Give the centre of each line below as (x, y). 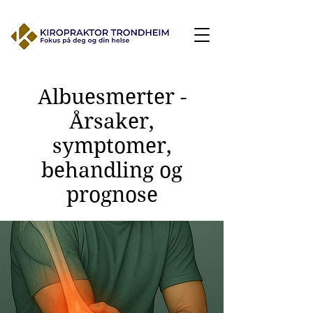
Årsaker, (112, 121)
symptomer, (112, 146)
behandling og (112, 170)
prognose (112, 195)
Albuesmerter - (112, 97)
